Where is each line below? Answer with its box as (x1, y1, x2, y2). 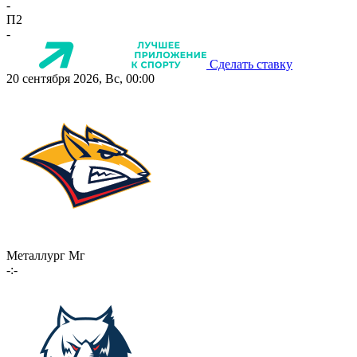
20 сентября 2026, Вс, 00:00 (6, 72, 155, 86)
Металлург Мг (6, 249, 85, 263)
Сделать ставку (210, 57, 292, 72)
